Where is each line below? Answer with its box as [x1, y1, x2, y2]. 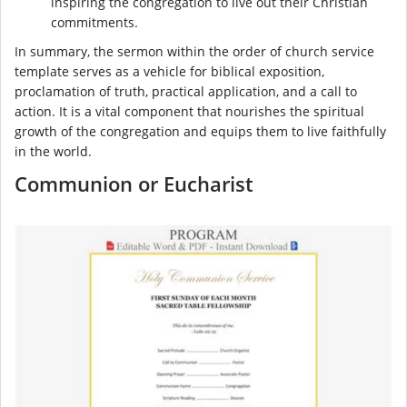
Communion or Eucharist [15, 170, 253, 198]
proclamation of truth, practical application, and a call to [15, 83, 357, 101]
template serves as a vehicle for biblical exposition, [15, 63, 324, 81]
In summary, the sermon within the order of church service [15, 43, 374, 61]
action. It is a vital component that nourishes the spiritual [15, 103, 364, 121]
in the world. [15, 143, 92, 161]
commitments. [51, 14, 138, 32]
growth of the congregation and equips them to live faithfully [15, 123, 386, 141]
